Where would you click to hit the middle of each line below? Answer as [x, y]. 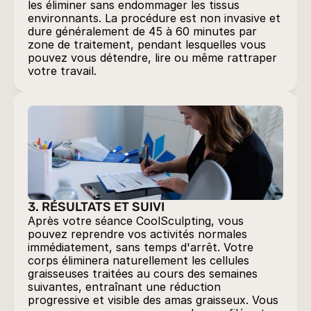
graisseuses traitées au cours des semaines [143, 274]
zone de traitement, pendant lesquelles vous [147, 44]
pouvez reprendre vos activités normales [137, 234]
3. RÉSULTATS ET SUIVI [96, 207]
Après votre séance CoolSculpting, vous [136, 221]
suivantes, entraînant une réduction [124, 287]
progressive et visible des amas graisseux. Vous [153, 300]
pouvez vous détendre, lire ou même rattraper [152, 58]
